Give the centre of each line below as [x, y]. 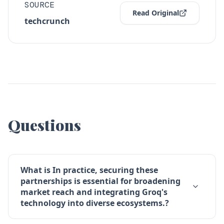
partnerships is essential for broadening [100, 181]
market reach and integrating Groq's [94, 192]
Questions [44, 125]
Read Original [156, 13]
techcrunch [47, 21]
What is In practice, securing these [89, 170]
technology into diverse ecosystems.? [95, 203]
